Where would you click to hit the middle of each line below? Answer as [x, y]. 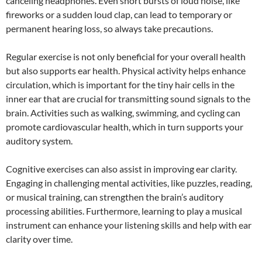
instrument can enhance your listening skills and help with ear [129, 225]
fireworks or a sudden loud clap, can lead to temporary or [119, 14]
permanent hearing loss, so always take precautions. [109, 28]
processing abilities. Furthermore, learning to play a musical [124, 211]
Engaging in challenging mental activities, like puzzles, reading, [129, 182]
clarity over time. [39, 239]
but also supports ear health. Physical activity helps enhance [126, 70]
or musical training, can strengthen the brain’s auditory [115, 196]
